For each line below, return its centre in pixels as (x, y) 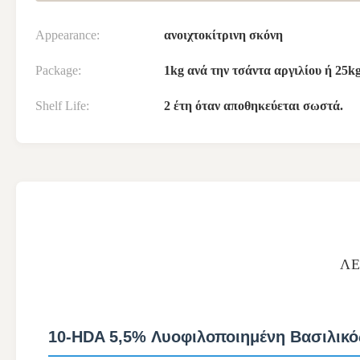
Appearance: (67, 35)
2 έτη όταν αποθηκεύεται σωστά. (254, 106)
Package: (58, 70)
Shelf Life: (62, 106)
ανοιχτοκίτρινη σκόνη (223, 35)
